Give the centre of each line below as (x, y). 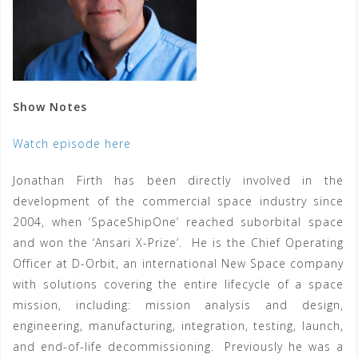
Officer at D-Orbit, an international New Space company (178, 263)
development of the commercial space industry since (178, 201)
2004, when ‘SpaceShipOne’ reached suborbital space (178, 222)
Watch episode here (72, 143)
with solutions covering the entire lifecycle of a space (178, 284)
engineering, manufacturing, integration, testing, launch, (178, 326)
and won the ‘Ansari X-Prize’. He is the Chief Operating (178, 243)
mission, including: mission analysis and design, (178, 305)
